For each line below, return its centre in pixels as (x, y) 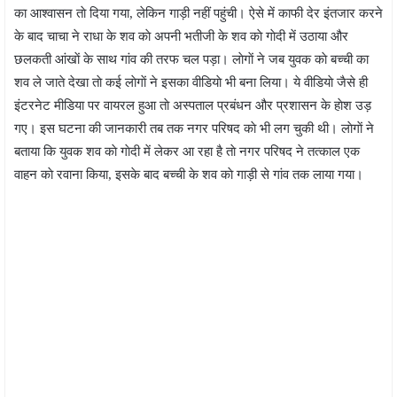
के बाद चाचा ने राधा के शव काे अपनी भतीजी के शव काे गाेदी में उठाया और (181, 36)
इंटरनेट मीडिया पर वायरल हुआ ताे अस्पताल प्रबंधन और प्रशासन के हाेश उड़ (193, 105)
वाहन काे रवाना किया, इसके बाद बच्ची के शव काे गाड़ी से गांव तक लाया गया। (189, 174)
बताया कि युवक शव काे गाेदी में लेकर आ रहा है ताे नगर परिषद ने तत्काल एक (187, 151)
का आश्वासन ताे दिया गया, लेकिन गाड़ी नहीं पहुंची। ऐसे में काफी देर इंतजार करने (198, 13)
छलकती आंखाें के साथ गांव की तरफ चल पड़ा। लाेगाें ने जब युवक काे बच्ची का (191, 59)
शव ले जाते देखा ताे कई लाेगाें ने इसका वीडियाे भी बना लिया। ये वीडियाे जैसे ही (191, 82)
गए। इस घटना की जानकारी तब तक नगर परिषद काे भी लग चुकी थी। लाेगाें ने (194, 128)
